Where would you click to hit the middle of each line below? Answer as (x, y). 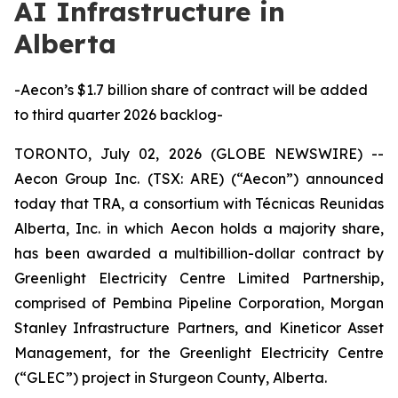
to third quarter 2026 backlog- (119, 115)
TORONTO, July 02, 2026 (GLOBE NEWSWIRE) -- (199, 154)
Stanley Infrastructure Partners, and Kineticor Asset (199, 328)
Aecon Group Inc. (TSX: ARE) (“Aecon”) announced (199, 179)
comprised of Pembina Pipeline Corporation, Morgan (199, 303)
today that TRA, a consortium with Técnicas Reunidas (199, 203)
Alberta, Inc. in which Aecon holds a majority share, (199, 228)
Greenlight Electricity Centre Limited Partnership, (199, 278)
